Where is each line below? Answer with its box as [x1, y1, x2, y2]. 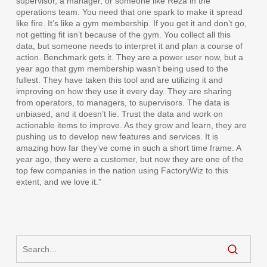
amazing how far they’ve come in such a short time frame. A [15, 143, 241, 153]
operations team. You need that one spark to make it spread [15, 7, 243, 17]
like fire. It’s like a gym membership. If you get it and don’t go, [15, 18, 247, 29]
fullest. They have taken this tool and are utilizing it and [15, 75, 223, 85]
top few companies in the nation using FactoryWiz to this [15, 166, 228, 176]
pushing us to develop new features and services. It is [15, 132, 218, 142]
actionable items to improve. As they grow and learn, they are [15, 120, 247, 131]
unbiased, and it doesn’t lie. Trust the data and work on [15, 109, 223, 119]
